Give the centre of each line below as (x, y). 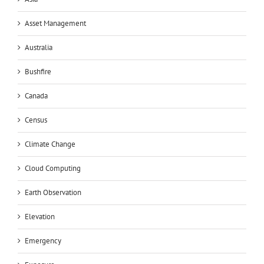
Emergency (43, 240)
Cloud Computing (53, 168)
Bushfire (38, 71)
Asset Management (55, 23)
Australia (39, 47)
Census (36, 120)
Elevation (40, 216)
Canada (36, 95)
